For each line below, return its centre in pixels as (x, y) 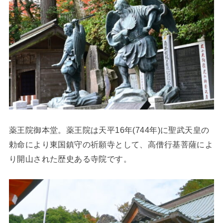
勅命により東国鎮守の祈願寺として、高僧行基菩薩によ (111, 144)
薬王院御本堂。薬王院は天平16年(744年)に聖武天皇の (109, 130)
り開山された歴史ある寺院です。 (70, 159)
